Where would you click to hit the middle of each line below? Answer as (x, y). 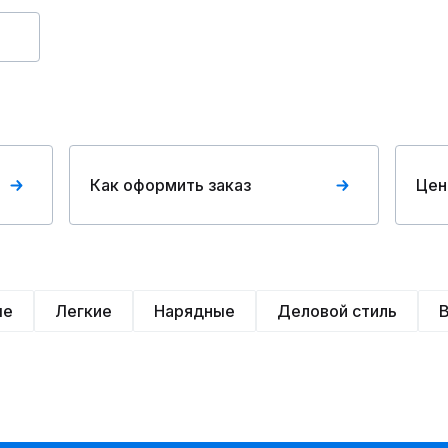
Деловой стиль (337, 311)
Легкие (83, 311)
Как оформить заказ (171, 185)
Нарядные (194, 311)
